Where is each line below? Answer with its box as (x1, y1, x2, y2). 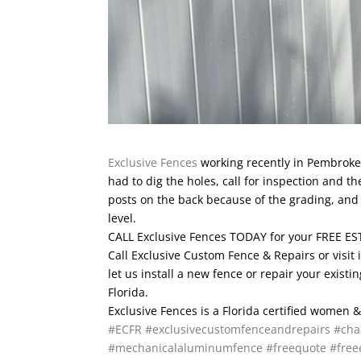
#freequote (266, 339, 327, 355)
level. (108, 210, 137, 226)
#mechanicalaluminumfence (108, 339, 263, 355)
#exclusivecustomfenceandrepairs (145, 321, 331, 337)
